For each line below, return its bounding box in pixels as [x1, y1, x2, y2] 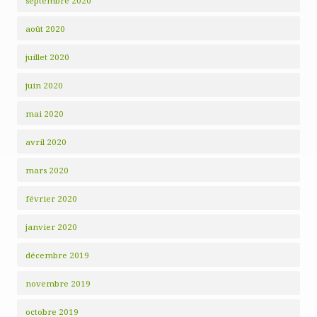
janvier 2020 [25, 221, 77, 232]
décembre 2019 [25, 249, 89, 260]
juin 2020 [25, 79, 63, 91]
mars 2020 [25, 164, 69, 175]
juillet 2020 [25, 51, 69, 62]
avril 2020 [25, 136, 67, 147]
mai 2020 [25, 108, 64, 119]
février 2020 [25, 192, 77, 204]
